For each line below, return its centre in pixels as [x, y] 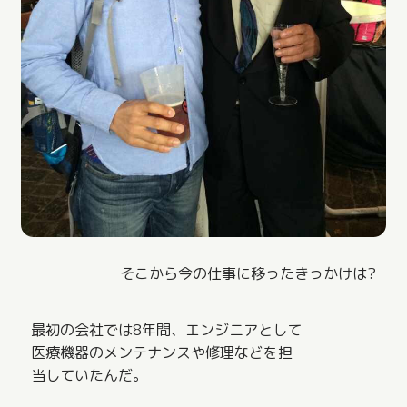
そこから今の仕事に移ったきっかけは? [248, 274]
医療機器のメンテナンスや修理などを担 [162, 352]
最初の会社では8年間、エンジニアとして [167, 329]
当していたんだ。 [89, 375]
